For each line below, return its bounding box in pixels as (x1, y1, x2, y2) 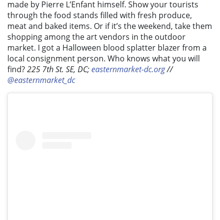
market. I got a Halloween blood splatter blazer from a (7, 42, 207, 54)
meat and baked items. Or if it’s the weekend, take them (7, 21, 212, 32)
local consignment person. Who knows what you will (7, 53, 200, 64)
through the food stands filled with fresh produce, (7, 10, 192, 21)
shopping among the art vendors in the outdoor (7, 31, 186, 43)
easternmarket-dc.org (91, 64, 165, 75)
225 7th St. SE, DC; (27, 64, 91, 75)
